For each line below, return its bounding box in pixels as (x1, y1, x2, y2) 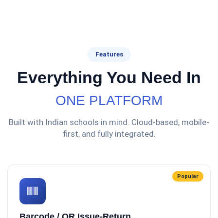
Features (95, 51, 123, 58)
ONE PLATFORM (55, 93, 163, 108)
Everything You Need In (17, 68, 201, 87)
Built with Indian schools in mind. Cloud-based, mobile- (9, 117, 209, 127)
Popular (177, 173, 199, 180)
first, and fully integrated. (62, 129, 156, 139)
